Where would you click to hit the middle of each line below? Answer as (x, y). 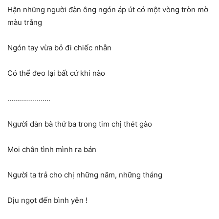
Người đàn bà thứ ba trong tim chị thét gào (80, 124)
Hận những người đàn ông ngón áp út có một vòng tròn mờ (108, 9)
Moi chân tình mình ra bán (52, 149)
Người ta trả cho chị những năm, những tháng (85, 175)
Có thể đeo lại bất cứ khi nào (56, 73)
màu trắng (25, 22)
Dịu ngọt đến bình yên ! (47, 200)
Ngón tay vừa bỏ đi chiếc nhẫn (59, 47)
